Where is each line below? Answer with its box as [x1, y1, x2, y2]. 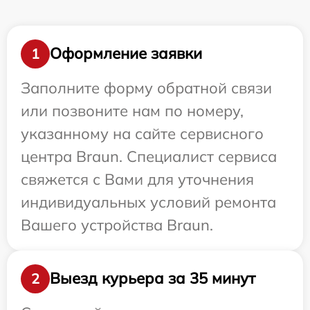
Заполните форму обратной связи [21, 77, 272, 98]
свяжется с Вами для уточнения [21, 169, 254, 189]
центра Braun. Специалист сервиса [21, 146, 277, 166]
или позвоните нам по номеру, [21, 100, 244, 120]
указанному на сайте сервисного [21, 123, 264, 143]
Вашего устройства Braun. [21, 215, 213, 235]
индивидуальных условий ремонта [21, 192, 276, 212]
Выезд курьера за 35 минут [50, 268, 255, 289]
